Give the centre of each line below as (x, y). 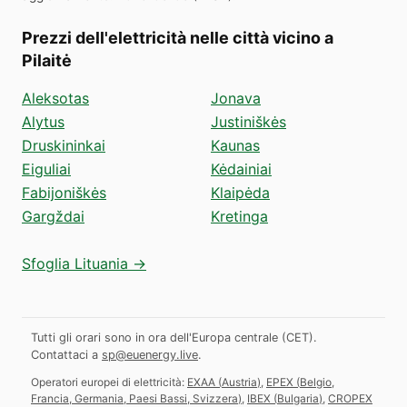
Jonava (236, 98)
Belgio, (317, 382)
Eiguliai (46, 169)
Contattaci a (65, 354)
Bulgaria (298, 398)
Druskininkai (64, 145)
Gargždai (53, 216)
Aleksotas (55, 98)
